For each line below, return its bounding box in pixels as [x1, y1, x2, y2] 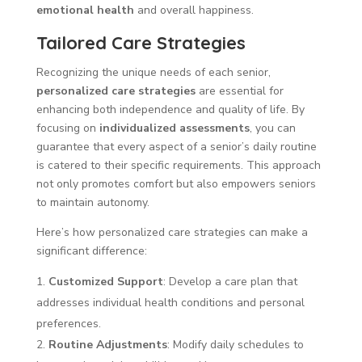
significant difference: [36, 242, 147, 259]
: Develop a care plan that [162, 273, 297, 289]
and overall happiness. [133, 2, 254, 18]
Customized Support [48, 273, 163, 289]
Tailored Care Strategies [36, 31, 246, 54]
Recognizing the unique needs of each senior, [36, 64, 271, 80]
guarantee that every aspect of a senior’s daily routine [36, 138, 317, 154]
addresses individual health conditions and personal [36, 294, 305, 310]
